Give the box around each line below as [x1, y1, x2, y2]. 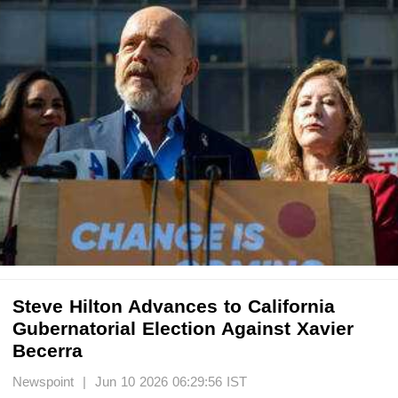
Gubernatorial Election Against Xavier [12, 317, 354, 338]
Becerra [12, 339, 83, 361]
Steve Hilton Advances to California [12, 295, 335, 316]
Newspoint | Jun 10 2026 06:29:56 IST [12, 373, 247, 389]
